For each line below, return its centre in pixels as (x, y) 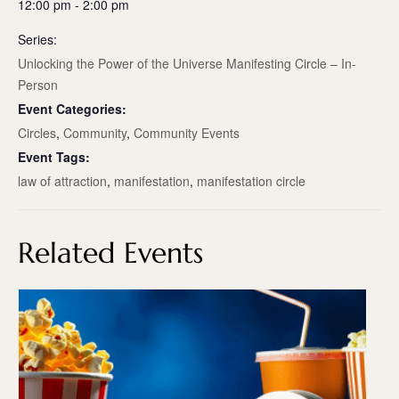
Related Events (110, 253)
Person (38, 85)
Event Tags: (54, 157)
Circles (37, 133)
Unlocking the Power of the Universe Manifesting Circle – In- (187, 64)
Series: (37, 40)
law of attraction (62, 181)
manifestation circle (251, 181)
